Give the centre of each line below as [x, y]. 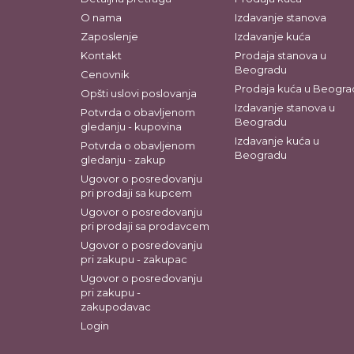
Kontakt [101, 55]
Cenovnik [105, 74]
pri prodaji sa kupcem [136, 192]
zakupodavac [116, 306]
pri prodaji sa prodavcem [145, 226]
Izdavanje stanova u [285, 107]
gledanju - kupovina [131, 126]
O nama [101, 17]
